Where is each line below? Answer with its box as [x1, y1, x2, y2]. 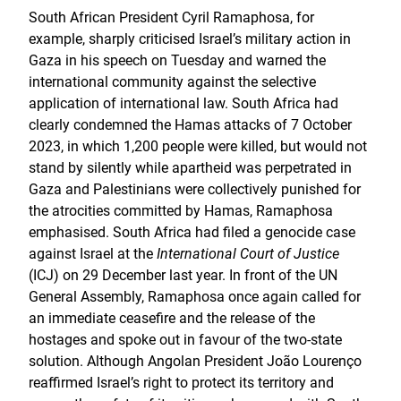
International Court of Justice [157, 245, 339, 262]
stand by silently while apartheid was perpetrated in [29, 159, 352, 176]
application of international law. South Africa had [29, 95, 338, 112]
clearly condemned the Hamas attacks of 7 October [29, 116, 352, 133]
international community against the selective [29, 73, 316, 90]
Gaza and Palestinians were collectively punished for [29, 181, 361, 198]
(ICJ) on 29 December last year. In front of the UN [29, 267, 337, 284]
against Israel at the [29, 245, 157, 262]
